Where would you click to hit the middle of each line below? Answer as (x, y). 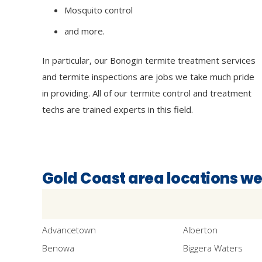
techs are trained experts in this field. (118, 109)
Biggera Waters (213, 248)
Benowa (58, 248)
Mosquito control (98, 10)
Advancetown (69, 230)
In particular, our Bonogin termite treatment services (149, 60)
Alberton (200, 230)
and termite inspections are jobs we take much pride (148, 77)
